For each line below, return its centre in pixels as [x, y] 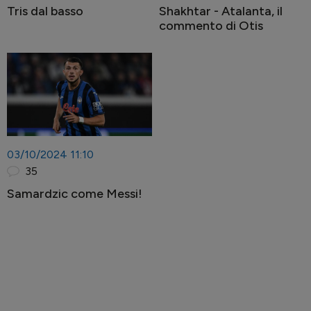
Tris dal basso [45, 11]
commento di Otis [211, 26]
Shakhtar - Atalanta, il [221, 11]
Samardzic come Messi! [75, 194]
